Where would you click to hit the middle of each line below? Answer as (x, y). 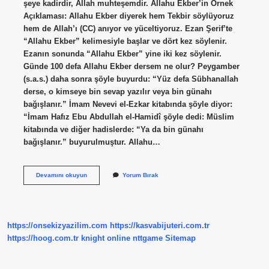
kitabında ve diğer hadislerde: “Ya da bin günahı (113, 129)
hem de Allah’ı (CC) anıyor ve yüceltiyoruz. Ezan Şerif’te (128, 28)
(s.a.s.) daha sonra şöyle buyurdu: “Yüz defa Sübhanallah (131, 79)
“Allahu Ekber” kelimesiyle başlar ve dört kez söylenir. (125, 41)
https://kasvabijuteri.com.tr (160, 226)
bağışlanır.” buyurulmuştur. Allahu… (92, 142)
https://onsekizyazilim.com (57, 226)
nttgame (148, 238)
